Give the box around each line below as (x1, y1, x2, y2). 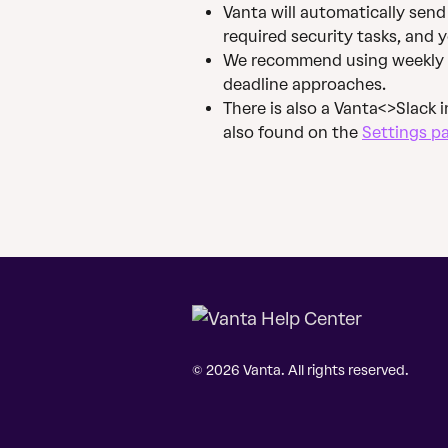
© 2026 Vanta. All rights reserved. (192, 362, 409, 380)
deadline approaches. (223, 75, 386, 95)
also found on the (223, 123, 362, 143)
